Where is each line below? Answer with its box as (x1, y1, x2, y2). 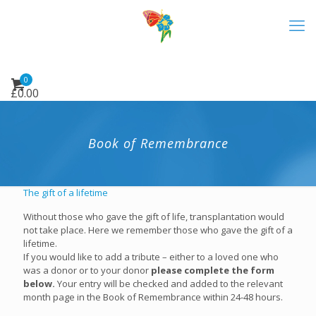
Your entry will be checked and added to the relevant (55, 277, 283, 290)
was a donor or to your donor (23, 264, 151, 276)
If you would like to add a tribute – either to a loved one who (23, 250, 279, 263)
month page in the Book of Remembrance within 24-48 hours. (23, 291, 283, 303)
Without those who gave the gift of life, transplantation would (23, 210, 284, 223)
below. (23, 277, 55, 290)
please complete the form (151, 264, 274, 276)
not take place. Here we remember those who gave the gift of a (23, 224, 293, 236)
